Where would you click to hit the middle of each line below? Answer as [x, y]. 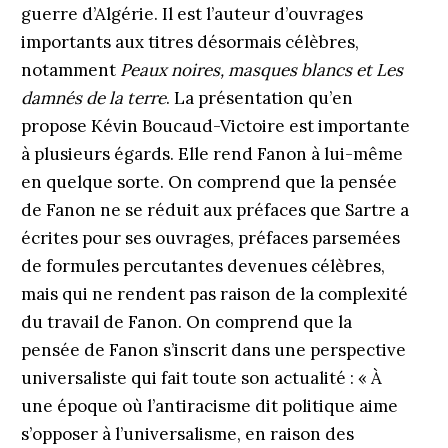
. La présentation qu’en [259, 98]
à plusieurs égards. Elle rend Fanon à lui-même [211, 154]
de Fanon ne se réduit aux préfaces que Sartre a [214, 210]
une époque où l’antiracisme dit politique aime [209, 406]
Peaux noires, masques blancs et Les [261, 70]
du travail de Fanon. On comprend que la [186, 322]
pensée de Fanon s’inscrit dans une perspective [213, 350]
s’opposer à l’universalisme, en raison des [187, 434]
